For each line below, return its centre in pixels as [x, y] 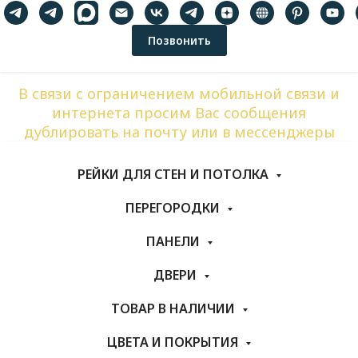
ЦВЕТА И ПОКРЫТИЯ [174, 342]
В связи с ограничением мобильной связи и [179, 94]
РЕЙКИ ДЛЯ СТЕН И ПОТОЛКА [174, 175]
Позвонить [179, 40]
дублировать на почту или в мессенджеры [179, 132]
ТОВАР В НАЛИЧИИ [174, 309]
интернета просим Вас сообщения [179, 113]
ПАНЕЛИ [174, 242]
